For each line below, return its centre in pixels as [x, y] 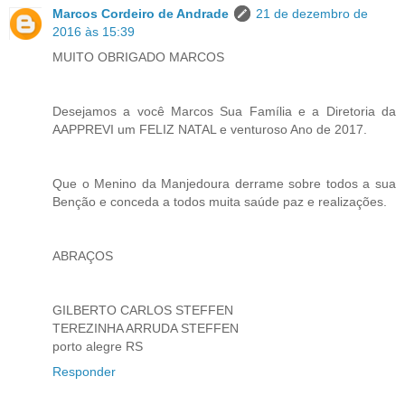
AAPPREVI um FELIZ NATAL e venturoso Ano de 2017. [210, 129]
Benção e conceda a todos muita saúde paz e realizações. [220, 201]
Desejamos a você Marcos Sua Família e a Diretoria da [224, 111]
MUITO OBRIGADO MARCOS [138, 57]
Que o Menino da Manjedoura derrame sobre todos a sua [224, 183]
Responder [84, 371]
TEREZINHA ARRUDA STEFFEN [146, 328]
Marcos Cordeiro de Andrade [141, 13]
